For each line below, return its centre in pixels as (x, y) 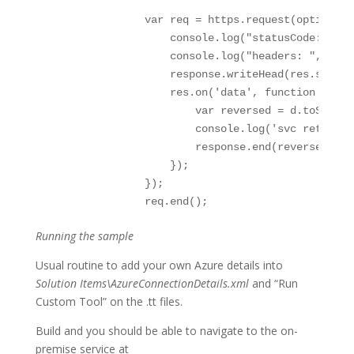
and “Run (273, 283)
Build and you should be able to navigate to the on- (166, 331)
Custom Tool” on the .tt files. (109, 301)
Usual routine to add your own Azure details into (159, 265)
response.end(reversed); (192, 147)
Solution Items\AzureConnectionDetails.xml (142, 283)
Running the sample (84, 236)
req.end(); (125, 201)
